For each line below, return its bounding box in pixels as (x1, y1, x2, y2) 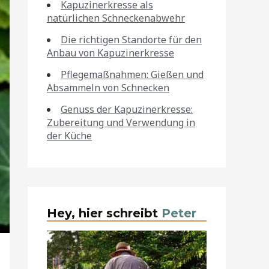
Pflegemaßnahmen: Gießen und (61, 68, 204, 81)
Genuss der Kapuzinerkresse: (61, 103, 193, 116)
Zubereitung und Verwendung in (47, 116, 195, 129)
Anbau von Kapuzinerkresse (47, 46, 174, 59)
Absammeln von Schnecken (47, 81, 169, 94)
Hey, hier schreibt (47, 206, 162, 220)
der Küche (47, 129, 92, 142)
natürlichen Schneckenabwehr (47, 11, 185, 25)
